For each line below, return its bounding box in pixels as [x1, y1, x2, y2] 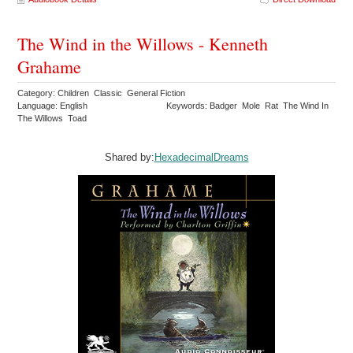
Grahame [17, 55, 82, 79]
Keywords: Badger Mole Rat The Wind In [166, 101, 329, 111]
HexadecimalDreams [154, 151, 249, 164]
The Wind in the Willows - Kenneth [17, 32, 269, 56]
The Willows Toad [17, 113, 90, 124]
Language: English [17, 101, 88, 111]
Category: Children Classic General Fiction [17, 88, 188, 98]
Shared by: [104, 151, 154, 164]
